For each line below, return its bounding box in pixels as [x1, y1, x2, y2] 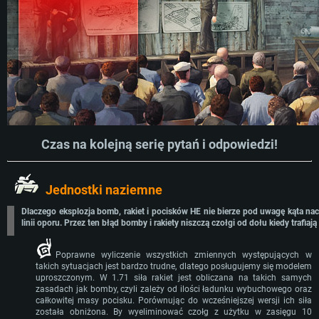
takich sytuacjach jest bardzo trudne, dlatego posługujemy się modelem [36, 261, 312, 272]
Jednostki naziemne [46, 182, 162, 198]
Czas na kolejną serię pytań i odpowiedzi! [41, 137, 278, 152]
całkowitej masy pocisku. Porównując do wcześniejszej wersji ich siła [36, 296, 312, 306]
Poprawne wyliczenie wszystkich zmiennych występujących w [56, 250, 312, 261]
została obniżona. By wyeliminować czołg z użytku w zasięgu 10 [36, 307, 312, 318]
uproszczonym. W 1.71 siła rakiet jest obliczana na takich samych [36, 273, 312, 283]
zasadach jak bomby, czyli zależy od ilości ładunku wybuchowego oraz [36, 284, 312, 295]
